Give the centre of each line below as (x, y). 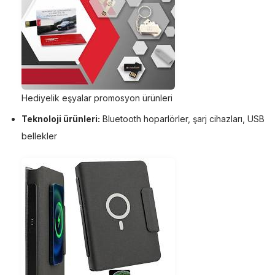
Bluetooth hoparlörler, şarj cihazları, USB (182, 118)
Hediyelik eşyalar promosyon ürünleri (97, 98)
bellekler (39, 136)
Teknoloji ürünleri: (61, 118)
